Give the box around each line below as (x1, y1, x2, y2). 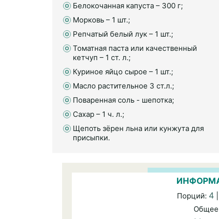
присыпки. (73, 133, 110, 142)
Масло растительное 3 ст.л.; (73, 81, 174, 90)
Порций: (177, 191, 209, 200)
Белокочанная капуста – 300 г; (73, 1, 183, 10)
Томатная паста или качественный (73, 44, 197, 53)
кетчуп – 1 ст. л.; (73, 53, 131, 62)
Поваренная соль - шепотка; (73, 95, 174, 105)
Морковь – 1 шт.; (73, 15, 130, 24)
